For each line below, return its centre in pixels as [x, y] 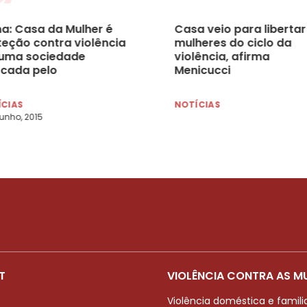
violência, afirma [222, 56]
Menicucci [202, 70]
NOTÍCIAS [197, 104]
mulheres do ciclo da [233, 42]
